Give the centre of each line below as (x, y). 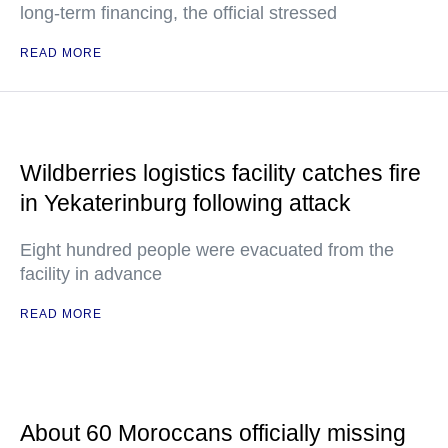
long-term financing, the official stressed (178, 13)
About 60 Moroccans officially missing (213, 433)
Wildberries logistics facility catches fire (220, 173)
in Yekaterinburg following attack (185, 203)
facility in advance (91, 274)
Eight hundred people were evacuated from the (207, 250)
